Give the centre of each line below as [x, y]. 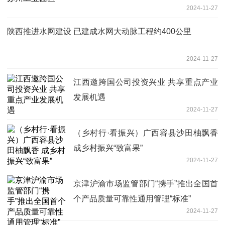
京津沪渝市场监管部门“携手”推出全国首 [146, 183]
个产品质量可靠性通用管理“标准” [132, 198]
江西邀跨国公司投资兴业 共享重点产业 [146, 82]
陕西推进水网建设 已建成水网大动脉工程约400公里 [99, 31]
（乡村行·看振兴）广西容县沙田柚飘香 [146, 133]
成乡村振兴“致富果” [108, 148]
